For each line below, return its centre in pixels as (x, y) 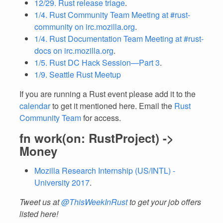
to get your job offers (164, 202)
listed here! (39, 214)
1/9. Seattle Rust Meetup (78, 74)
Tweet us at (40, 202)
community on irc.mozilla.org (85, 27)
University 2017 (62, 182)
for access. (101, 118)
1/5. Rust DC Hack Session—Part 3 (97, 62)
